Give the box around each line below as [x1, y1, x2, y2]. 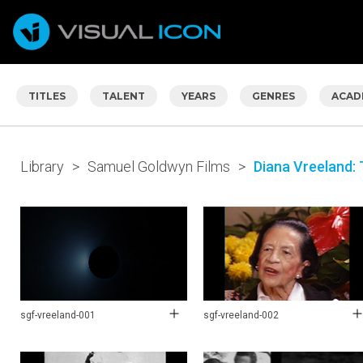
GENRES [252, 89, 295, 102]
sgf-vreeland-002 [203, 309, 279, 321]
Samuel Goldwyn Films [88, 157, 230, 175]
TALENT [102, 89, 145, 102]
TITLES [28, 89, 66, 102]
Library [20, 157, 64, 175]
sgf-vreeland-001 [20, 309, 96, 321]
